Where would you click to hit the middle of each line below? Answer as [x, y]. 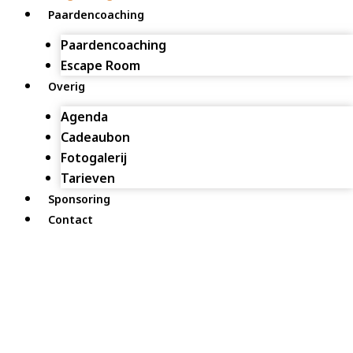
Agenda [84, 117]
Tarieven [87, 178]
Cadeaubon [95, 137]
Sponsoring [79, 199]
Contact [71, 220]
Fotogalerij [93, 158]
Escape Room [100, 66]
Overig [67, 87]
